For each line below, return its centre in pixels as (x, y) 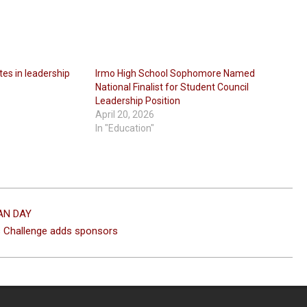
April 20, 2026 (125, 115)
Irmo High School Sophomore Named (175, 74)
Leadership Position (138, 101)
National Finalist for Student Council (172, 87)
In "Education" (125, 128)
